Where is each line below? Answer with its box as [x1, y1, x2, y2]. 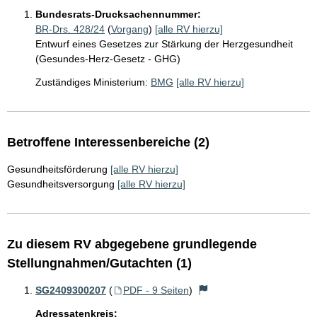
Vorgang [111, 23, 149, 35]
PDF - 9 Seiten [122, 284, 189, 296]
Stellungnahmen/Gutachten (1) [7, 256, 192, 270]
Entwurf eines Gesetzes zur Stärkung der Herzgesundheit [35, 38, 293, 50]
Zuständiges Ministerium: [35, 76, 148, 88]
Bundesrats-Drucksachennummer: [35, 8, 201, 20]
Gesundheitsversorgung [7, 178, 115, 190]
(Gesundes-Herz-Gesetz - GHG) [35, 53, 180, 64]
